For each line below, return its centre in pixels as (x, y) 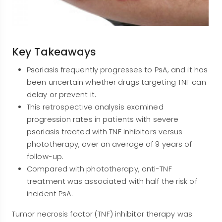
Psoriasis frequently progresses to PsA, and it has (117, 70)
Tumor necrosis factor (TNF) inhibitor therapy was (102, 214)
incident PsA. (50, 194)
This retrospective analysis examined (95, 107)
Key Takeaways (54, 52)
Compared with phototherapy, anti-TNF (99, 169)
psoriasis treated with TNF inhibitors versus (105, 132)
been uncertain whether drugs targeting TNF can (116, 83)
